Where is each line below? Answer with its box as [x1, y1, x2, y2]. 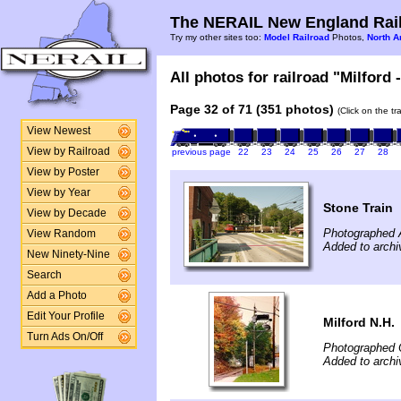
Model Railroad [264, 32, 329, 42]
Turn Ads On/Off [26, 331, 103, 342]
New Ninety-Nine [26, 249, 110, 260]
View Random [26, 228, 96, 239]
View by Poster [26, 166, 99, 177]
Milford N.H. [323, 314, 395, 329]
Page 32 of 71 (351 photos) [170, 102, 334, 116]
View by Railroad [26, 146, 110, 157]
